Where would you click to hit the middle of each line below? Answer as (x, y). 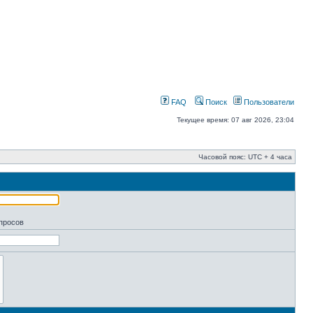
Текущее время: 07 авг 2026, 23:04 (235, 120)
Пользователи (268, 102)
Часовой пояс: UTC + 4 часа (245, 157)
